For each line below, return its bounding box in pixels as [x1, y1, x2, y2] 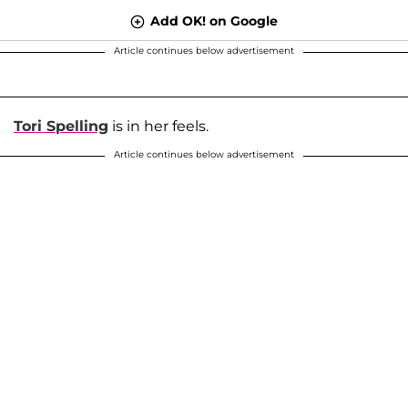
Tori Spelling [14, 117, 108, 135]
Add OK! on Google [150, 12, 278, 29]
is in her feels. [108, 117, 209, 135]
